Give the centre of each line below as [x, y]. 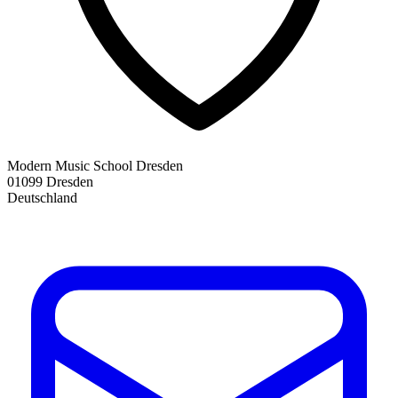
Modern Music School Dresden [95, 165]
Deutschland [42, 197]
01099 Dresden [50, 181]
